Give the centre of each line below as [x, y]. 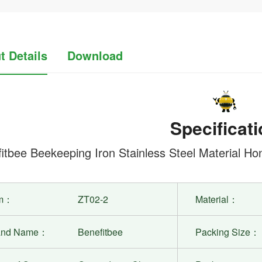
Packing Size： [228, 232]
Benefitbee [101, 232]
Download [95, 56]
